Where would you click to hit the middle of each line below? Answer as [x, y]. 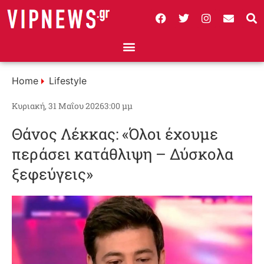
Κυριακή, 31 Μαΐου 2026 [58, 106]
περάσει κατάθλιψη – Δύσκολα [123, 154]
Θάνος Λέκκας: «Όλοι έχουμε [115, 134]
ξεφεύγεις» [52, 174]
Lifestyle [68, 81]
